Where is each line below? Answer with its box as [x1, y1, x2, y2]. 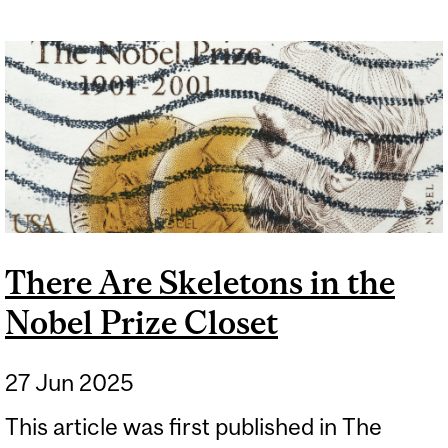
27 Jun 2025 [5, 369, 134, 397]
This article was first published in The [5, 413, 382, 441]
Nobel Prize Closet [5, 303, 278, 341]
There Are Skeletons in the [5, 263, 395, 301]
